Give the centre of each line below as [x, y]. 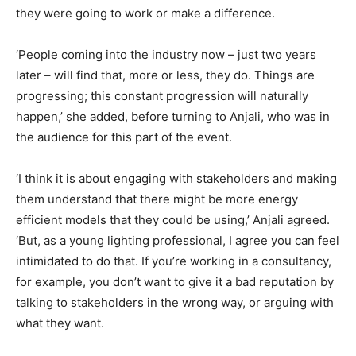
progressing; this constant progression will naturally [162, 95]
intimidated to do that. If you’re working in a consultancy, [174, 261]
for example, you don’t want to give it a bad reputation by [175, 281]
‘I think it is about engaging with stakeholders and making [176, 178]
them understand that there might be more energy [157, 199]
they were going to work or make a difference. [145, 13]
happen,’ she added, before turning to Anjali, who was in [173, 116]
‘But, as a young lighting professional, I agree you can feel [178, 240]
